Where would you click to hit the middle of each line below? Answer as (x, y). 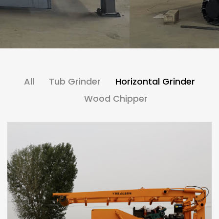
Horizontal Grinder (155, 82)
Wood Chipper (116, 99)
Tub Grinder (75, 82)
